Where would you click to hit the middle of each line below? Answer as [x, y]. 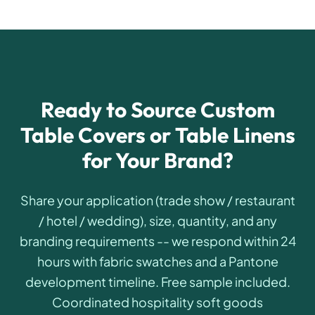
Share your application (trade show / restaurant [157, 200]
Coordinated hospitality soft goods [157, 302]
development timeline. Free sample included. [157, 282]
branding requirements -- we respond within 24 [157, 241]
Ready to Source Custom [157, 110]
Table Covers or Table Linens [157, 135]
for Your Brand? [157, 161]
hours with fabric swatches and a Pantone [157, 262]
